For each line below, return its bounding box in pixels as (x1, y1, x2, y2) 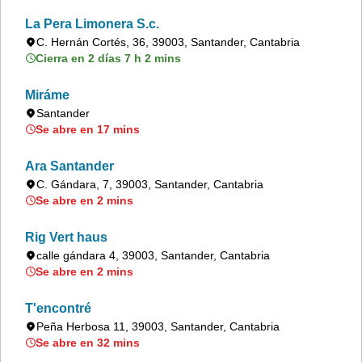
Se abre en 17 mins (36, 123, 140, 136)
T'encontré (25, 301, 91, 315)
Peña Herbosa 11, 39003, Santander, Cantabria (36, 320, 280, 333)
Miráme (25, 88, 69, 102)
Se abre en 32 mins (36, 336, 140, 349)
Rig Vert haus (25, 230, 107, 244)
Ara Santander (25, 159, 114, 173)
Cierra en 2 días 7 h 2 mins (36, 52, 181, 65)
